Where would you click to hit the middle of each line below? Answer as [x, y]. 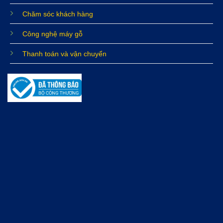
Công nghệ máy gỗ [52, 34]
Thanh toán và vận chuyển [64, 54]
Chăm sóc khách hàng [57, 14]
